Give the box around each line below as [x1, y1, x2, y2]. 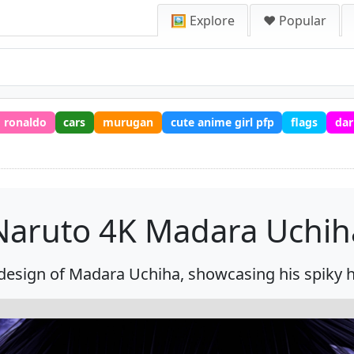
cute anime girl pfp [170, 114, 274, 130]
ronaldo [3, 114, 47, 130]
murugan [102, 114, 153, 130]
